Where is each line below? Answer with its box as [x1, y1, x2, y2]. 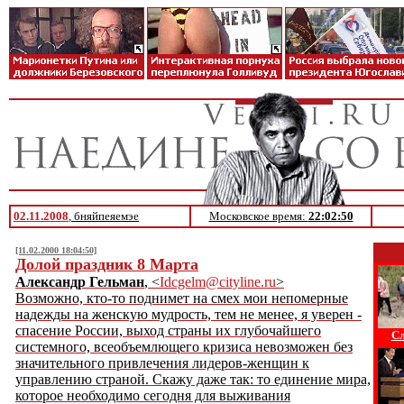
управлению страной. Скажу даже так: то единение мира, [15, 372, 371, 387]
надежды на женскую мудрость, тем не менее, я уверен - [15, 307, 362, 322]
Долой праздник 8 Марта [15, 255, 198, 273]
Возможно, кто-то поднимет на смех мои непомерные [15, 290, 348, 306]
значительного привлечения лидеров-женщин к [15, 355, 309, 371]
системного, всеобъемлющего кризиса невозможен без [15, 339, 353, 354]
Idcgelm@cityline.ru [160, 274, 276, 289]
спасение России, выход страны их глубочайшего [15, 323, 321, 338]
